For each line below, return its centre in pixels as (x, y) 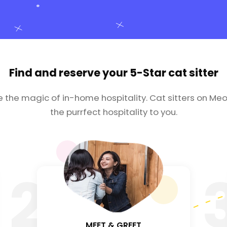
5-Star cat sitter (174, 73)
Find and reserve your (69, 73)
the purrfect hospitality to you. (113, 112)
